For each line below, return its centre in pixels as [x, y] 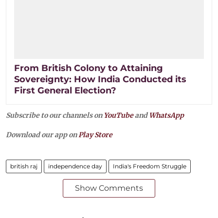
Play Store [95, 135]
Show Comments [109, 188]
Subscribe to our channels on [55, 115]
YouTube [118, 115]
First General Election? [65, 90]
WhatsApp [166, 115]
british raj [24, 166]
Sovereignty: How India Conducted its [100, 79]
